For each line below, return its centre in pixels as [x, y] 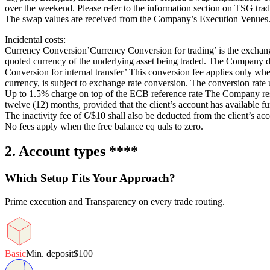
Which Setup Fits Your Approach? [90, 178]
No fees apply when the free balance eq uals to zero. [104, 126]
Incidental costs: [35, 39]
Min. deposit [50, 254]
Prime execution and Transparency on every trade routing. [115, 202]
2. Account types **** [71, 152]
